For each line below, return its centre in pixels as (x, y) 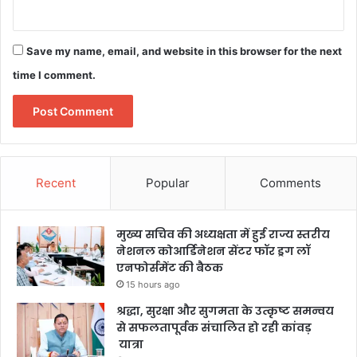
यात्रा (130, 345)
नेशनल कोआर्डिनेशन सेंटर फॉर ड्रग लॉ (213, 251)
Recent (55, 183)
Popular (167, 183)
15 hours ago (153, 285)
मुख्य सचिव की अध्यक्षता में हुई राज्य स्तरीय (223, 235)
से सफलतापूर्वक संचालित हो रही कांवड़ (214, 328)
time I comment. (54, 75)
